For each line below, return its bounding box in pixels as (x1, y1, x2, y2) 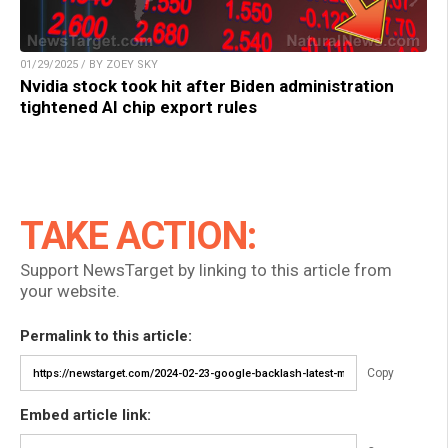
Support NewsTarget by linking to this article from (20, 260, 392, 281)
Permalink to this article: (20, 327, 192, 346)
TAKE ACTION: (20, 214, 256, 259)
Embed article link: (20, 406, 151, 425)
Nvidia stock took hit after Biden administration (20, 76, 394, 97)
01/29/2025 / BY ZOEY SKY (20, 58, 158, 72)
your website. (20, 281, 120, 302)
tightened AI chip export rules (20, 97, 257, 118)
